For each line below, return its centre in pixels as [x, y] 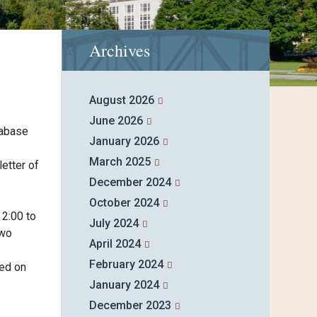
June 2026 [116, 121]
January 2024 [124, 285]
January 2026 [124, 142]
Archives [119, 51]
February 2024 [126, 265]
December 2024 [130, 183]
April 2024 [115, 244]
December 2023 [130, 306]
